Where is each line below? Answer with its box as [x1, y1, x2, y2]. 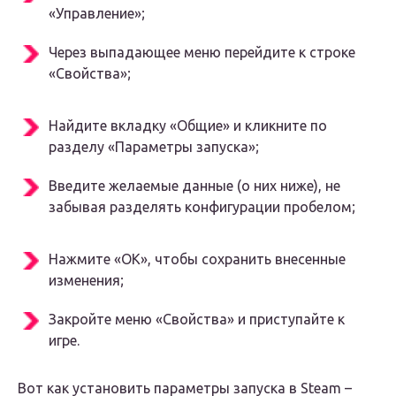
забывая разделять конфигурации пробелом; [49, 199, 355, 216]
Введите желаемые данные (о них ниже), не [49, 178, 340, 194]
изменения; [49, 272, 124, 289]
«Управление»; [49, 5, 145, 22]
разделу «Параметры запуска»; [49, 139, 259, 156]
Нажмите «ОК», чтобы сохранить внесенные [49, 251, 346, 268]
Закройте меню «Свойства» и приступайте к [49, 311, 345, 328]
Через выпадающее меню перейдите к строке [49, 44, 355, 61]
